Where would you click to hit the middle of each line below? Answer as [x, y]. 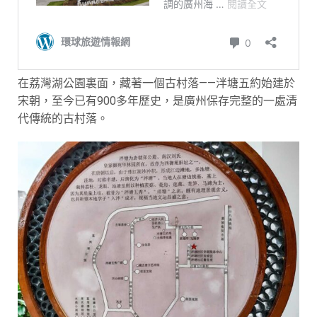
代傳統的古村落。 [63, 119]
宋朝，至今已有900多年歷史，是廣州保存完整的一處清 [157, 101]
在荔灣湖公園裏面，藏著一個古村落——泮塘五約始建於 [156, 83]
